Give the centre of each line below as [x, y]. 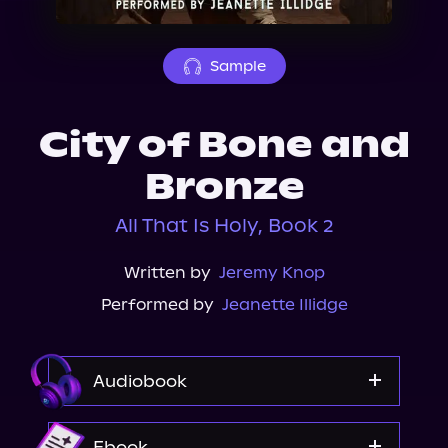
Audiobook [140, 381]
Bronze [224, 187]
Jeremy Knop [271, 272]
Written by [167, 272]
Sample [237, 66]
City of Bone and [224, 145]
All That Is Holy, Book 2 [224, 225]
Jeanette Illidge [284, 304]
